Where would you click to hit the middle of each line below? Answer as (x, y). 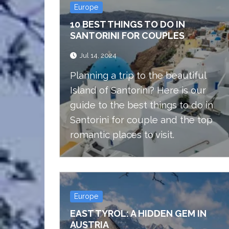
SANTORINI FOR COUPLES (127, 36)
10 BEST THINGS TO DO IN (128, 24)
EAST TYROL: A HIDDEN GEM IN (138, 213)
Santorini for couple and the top (141, 120)
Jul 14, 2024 (98, 56)
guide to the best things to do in (142, 105)
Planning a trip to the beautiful (138, 75)
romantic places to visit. (122, 135)
